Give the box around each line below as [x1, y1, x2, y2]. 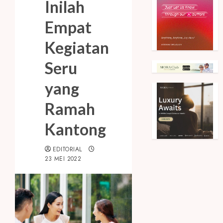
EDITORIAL [53, 145, 82, 154]
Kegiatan [45, 38, 109, 58]
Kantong [45, 119, 106, 139]
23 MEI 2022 [45, 154, 81, 164]
